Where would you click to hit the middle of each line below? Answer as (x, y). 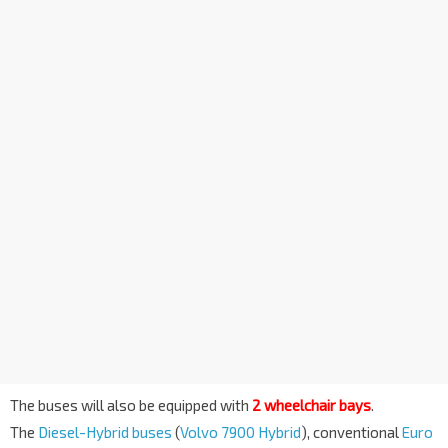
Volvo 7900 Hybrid (240, 432)
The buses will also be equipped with (131, 405)
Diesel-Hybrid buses (105, 432)
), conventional (351, 432)
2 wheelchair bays (311, 405)
